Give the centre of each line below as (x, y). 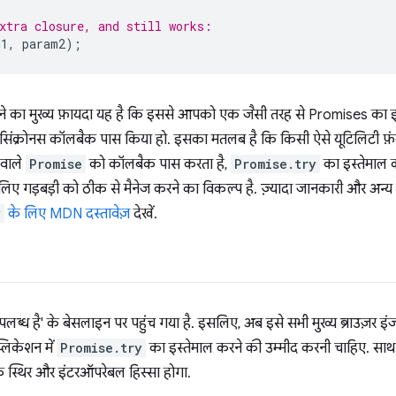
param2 (44, 44)
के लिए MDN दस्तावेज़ (67, 214)
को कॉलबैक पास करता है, (158, 164)
